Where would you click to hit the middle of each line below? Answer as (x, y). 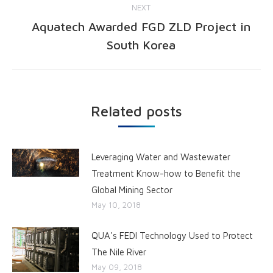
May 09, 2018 (117, 267)
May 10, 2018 (116, 204)
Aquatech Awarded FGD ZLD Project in (141, 26)
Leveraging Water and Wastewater (161, 157)
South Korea (141, 44)
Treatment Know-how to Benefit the (166, 173)
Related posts (136, 111)
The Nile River (119, 252)
